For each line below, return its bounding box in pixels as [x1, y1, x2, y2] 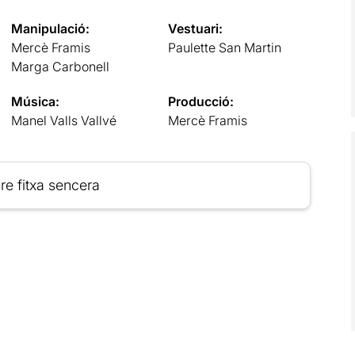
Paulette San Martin [168, 39, 282, 55]
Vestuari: [168, 20, 223, 36]
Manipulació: [10, 20, 90, 36]
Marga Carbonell [10, 58, 109, 74]
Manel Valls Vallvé [10, 112, 116, 128]
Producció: [168, 93, 235, 109]
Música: [10, 93, 59, 109]
